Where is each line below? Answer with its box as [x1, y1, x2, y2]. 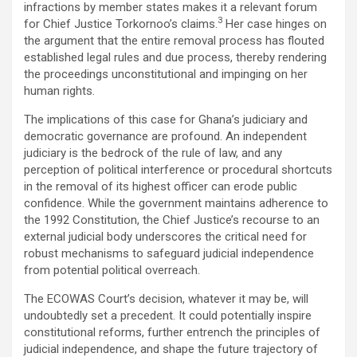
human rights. [24, 83, 95, 98]
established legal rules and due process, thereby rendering [24, 49, 327, 65]
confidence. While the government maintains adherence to [24, 195, 328, 210]
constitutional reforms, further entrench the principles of [24, 324, 320, 339]
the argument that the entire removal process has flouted [24, 33, 324, 48]
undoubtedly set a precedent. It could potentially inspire [24, 308, 312, 323]
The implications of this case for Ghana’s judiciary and [24, 112, 308, 127]
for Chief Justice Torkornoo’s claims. [24, 16, 218, 31]
